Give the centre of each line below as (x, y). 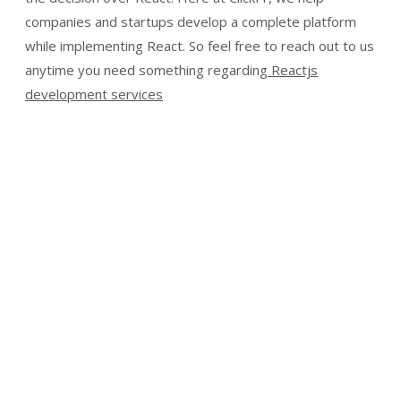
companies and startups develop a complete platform (191, 22)
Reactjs (293, 70)
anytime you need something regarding (146, 70)
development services (94, 94)
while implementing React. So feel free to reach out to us (200, 46)
